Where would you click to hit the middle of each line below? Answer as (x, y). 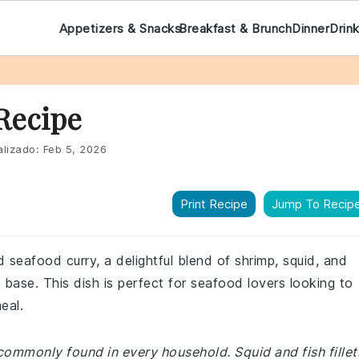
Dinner (311, 28)
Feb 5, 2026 (75, 149)
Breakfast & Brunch (236, 28)
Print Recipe (214, 204)
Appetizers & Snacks (120, 28)
